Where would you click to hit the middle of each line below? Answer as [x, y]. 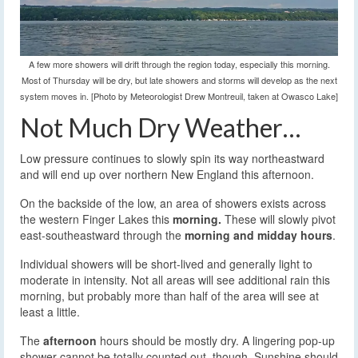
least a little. [50, 312]
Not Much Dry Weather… [160, 128]
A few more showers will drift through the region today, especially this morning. [179, 64]
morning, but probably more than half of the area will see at [169, 296]
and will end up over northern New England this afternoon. [167, 175]
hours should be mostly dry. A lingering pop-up [216, 341]
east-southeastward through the [102, 235]
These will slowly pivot [278, 219]
